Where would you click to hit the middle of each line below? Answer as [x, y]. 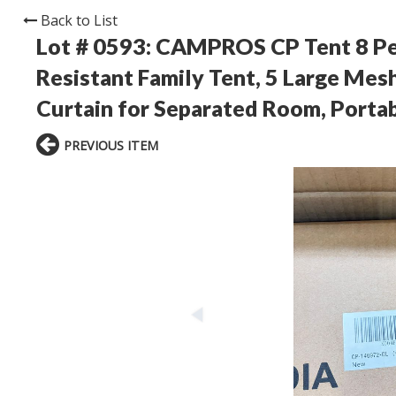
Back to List [79, 21]
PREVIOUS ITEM [111, 146]
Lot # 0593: [96, 46]
